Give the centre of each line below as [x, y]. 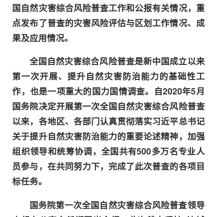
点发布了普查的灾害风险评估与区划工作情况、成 [108, 22]
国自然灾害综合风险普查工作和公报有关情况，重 [108, 7]
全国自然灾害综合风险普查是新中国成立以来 [117, 61]
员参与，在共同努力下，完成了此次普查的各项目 [108, 166]
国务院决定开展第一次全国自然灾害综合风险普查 [108, 106]
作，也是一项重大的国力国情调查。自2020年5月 [108, 91]
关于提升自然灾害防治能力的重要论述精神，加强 [108, 136]
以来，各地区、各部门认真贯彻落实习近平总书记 [108, 121]
